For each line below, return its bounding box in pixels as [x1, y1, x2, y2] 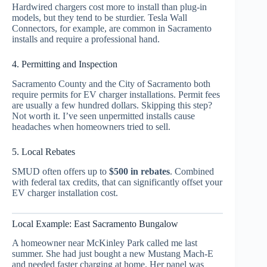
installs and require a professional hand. [12, 33, 160, 44]
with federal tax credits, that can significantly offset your [12, 176, 222, 187]
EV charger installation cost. [12, 187, 118, 198]
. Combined [170, 166, 214, 176]
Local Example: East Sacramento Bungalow [12, 218, 178, 229]
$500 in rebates [109, 166, 170, 176]
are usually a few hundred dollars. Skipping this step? [12, 100, 212, 110]
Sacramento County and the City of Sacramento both [12, 78, 210, 89]
